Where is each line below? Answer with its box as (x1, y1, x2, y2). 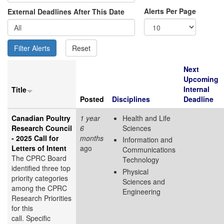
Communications (122, 144, 175, 155)
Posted (80, 93, 104, 104)
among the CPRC (11, 182, 67, 193)
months (80, 132, 103, 143)
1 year (80, 112, 100, 123)
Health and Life (122, 112, 170, 123)
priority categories (11, 172, 68, 183)
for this (11, 202, 33, 213)
